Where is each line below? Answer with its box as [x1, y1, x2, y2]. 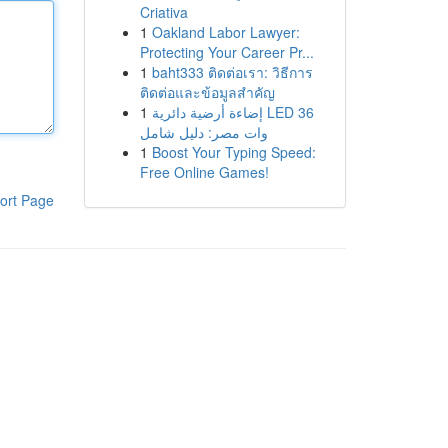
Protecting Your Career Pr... [139, 42, 314, 62]
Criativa [139, 2, 188, 22]
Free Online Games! [139, 162, 269, 182]
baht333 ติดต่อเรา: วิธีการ [151, 62, 313, 82]
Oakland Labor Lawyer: [151, 22, 300, 42]
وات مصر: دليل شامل [139, 122, 268, 142]
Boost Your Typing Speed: [151, 142, 316, 162]
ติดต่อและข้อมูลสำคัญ [139, 82, 275, 102]
